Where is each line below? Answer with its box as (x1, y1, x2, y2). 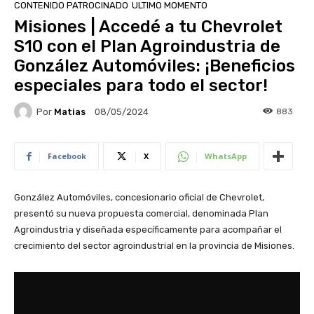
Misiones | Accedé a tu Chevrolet (14, 17, 282, 37)
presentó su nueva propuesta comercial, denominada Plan (14, 208, 268, 219)
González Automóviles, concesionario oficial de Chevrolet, (14, 192, 264, 203)
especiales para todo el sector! (14, 76, 268, 96)
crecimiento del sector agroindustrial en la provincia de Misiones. (14, 240, 294, 252)
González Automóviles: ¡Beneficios (14, 56, 295, 76)
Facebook (48, 151, 86, 162)
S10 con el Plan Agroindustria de (14, 36, 280, 57)
